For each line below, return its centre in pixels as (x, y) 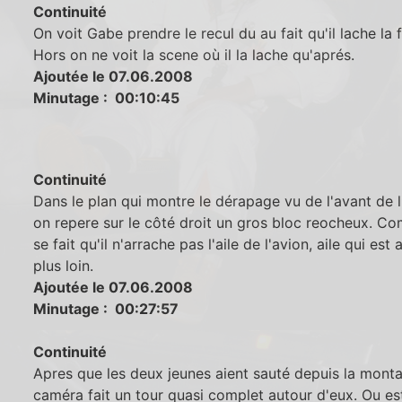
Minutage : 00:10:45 (107, 97)
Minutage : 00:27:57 (106, 309)
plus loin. (64, 266)
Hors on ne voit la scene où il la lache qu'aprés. (194, 54)
